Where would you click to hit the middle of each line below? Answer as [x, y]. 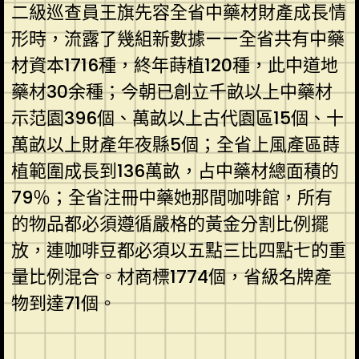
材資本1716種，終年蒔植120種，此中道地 [174, 65]
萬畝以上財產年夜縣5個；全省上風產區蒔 [175, 144]
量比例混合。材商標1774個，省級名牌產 [171, 276]
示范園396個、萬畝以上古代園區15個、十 [177, 118]
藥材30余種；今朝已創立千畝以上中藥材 [171, 91]
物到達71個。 [63, 303]
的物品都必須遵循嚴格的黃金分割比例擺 [169, 224]
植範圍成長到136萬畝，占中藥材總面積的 [175, 171]
